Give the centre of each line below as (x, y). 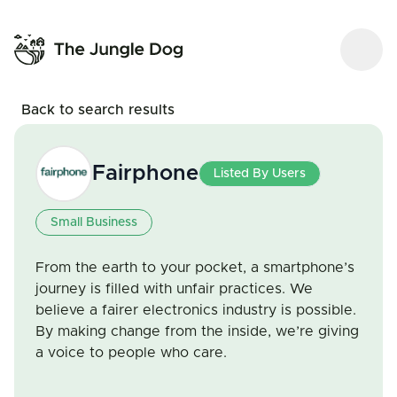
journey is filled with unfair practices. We (174, 289)
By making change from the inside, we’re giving (197, 331)
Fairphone (145, 174)
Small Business (94, 222)
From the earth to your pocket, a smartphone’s (195, 268)
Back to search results (98, 110)
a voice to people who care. (131, 353)
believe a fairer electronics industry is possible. (196, 310)
